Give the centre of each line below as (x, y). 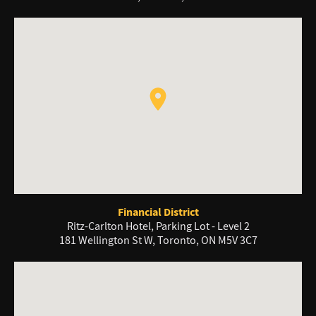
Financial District (158, 212)
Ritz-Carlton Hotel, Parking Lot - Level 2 (158, 227)
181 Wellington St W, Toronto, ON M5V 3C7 (158, 241)
